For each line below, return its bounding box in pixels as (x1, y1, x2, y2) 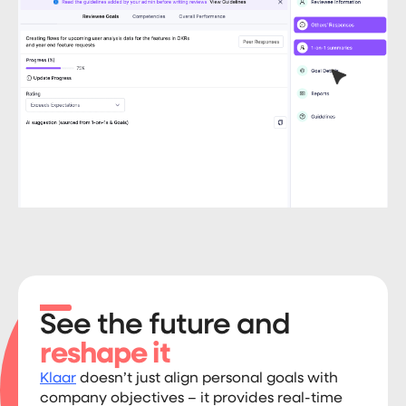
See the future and (40, 311, 290, 341)
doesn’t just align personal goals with (76, 372, 338, 387)
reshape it (40, 340, 171, 370)
